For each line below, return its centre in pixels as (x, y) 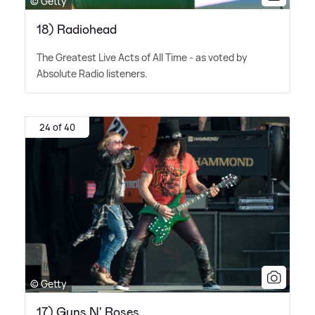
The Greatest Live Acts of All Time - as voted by (142, 57)
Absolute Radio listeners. (92, 73)
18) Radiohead (77, 29)
